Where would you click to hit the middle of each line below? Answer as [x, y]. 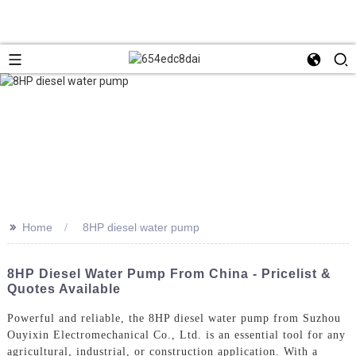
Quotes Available [64, 288]
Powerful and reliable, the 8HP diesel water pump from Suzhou [174, 318]
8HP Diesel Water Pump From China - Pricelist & [169, 273]
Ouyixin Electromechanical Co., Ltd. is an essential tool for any [176, 335]
